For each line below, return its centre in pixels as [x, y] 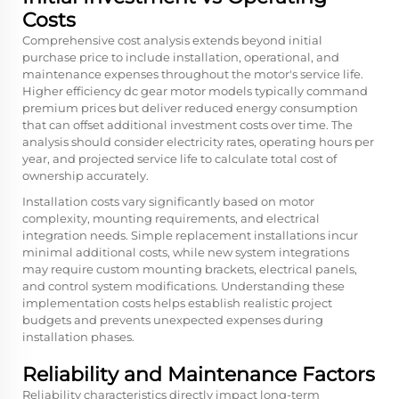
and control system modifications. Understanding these [183, 286]
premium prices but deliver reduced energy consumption [190, 108]
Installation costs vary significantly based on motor [168, 201]
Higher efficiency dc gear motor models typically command [195, 91]
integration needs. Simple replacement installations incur [190, 235]
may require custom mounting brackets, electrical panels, [190, 269]
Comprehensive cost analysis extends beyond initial [172, 40]
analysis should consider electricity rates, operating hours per [198, 142]
